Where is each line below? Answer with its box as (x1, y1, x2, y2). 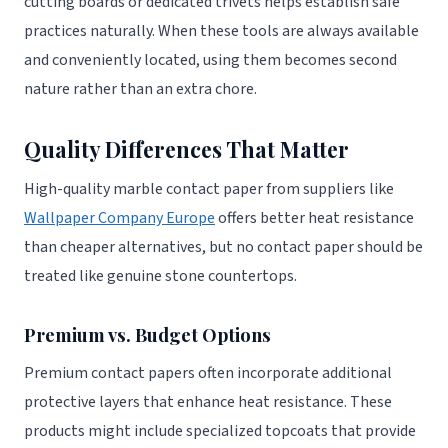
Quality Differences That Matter (24, 134, 349, 163)
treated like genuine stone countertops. (24, 264, 297, 287)
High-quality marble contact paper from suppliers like (24, 177, 394, 200)
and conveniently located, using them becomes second (24, 48, 397, 71)
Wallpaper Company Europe (24, 206, 215, 229)
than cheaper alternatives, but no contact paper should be (24, 235, 423, 258)
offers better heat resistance (215, 206, 414, 229)
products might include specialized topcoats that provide (24, 419, 416, 442)
